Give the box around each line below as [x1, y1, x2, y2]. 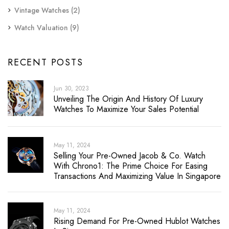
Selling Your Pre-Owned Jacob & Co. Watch [54, 149, 205, 162]
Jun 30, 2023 [54, 83, 89, 93]
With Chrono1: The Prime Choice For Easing [54, 159, 208, 172]
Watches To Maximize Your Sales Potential [54, 103, 199, 115]
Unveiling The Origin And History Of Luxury [54, 93, 203, 105]
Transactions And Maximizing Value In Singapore [54, 170, 221, 182]
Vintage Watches [14, 5, 69, 15]
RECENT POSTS [8, 55, 83, 69]
